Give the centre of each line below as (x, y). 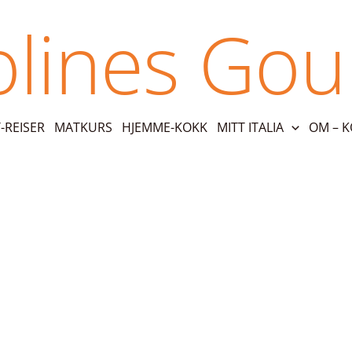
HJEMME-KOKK (165, 127)
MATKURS (84, 127)
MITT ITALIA (251, 127)
